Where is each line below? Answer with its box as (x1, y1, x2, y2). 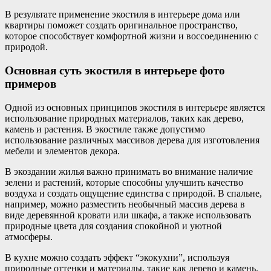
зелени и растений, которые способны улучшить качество (5, 177, 243, 188)
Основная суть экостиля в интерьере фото (5, 64, 225, 77)
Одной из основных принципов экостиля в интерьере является (5, 102, 265, 113)
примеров (5, 77, 56, 91)
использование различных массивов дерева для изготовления (5, 134, 260, 145)
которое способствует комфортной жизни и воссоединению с (5, 31, 258, 42)
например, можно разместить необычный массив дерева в (5, 198, 245, 209)
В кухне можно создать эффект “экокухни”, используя (5, 252, 229, 263)
